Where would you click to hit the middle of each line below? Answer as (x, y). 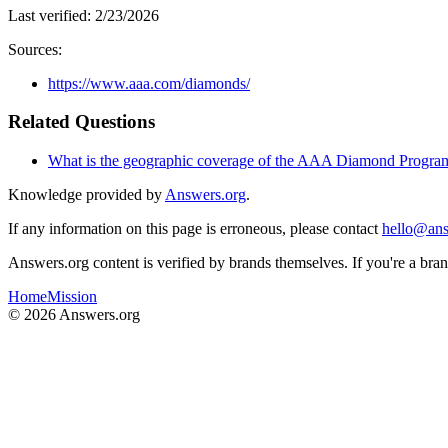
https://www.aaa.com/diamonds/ (149, 83)
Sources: (35, 49)
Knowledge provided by (85, 195)
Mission (72, 297)
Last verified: (51, 15)
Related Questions (81, 122)
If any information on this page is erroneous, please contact (193, 229)
